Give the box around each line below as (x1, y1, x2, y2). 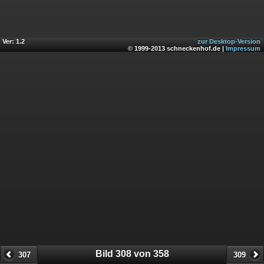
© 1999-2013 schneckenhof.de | (128, 44, 226, 52)
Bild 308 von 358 (95, 248, 169, 259)
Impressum (226, 44, 260, 52)
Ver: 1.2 (2, 37, 25, 45)
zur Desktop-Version (197, 37, 260, 45)
